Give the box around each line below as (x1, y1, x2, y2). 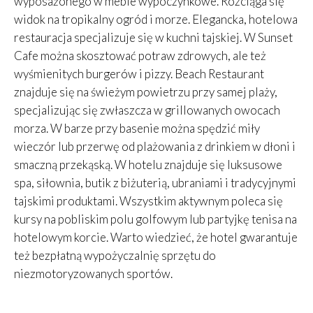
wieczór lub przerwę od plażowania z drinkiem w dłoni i (14, 139, 296, 154)
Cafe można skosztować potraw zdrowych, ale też (14, 48, 266, 63)
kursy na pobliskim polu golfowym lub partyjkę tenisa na (14, 212, 297, 226)
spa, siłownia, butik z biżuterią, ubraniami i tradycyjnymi (14, 175, 296, 190)
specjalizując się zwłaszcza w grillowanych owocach (14, 103, 280, 117)
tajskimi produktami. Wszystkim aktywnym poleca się (14, 194, 283, 208)
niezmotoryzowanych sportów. (14, 266, 173, 281)
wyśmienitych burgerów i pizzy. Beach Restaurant (14, 66, 264, 81)
